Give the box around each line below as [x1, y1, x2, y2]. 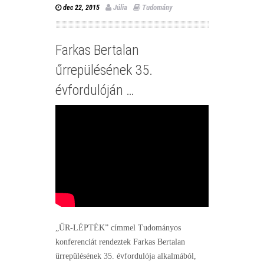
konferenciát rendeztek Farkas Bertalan [55, 237, 185, 247]
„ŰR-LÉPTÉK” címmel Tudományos [55, 223, 181, 233]
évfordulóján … [55, 81, 134, 98]
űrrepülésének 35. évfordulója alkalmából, [55, 252, 196, 261]
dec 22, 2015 [63, 3, 100, 12]
